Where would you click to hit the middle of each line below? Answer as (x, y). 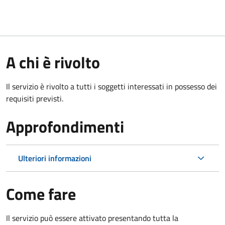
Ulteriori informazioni (55, 158)
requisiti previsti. (35, 98)
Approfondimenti (65, 126)
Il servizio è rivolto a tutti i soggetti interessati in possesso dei (111, 86)
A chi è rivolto (53, 62)
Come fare (41, 194)
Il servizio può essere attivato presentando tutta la (92, 218)
